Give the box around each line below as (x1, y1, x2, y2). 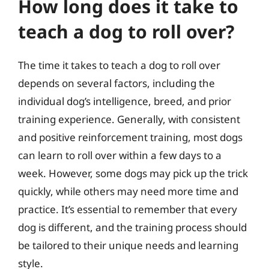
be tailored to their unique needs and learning (18, 238, 238, 252)
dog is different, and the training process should (18, 220, 247, 234)
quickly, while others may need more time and (18, 184, 238, 198)
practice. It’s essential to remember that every (18, 202, 237, 216)
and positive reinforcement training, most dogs (18, 130, 243, 144)
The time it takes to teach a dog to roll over (18, 58, 220, 72)
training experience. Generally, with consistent (18, 112, 240, 126)
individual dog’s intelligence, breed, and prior (18, 94, 231, 108)
